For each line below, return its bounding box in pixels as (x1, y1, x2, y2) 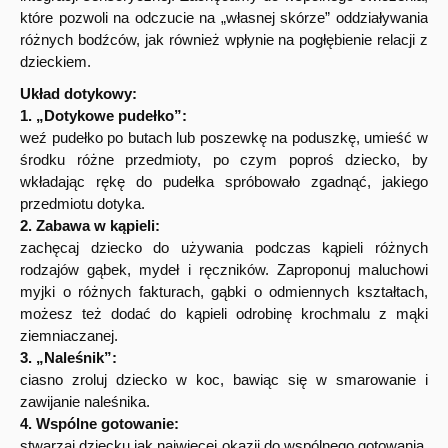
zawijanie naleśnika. (20, 393, 150, 411)
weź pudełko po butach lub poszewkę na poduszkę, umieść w (20, 129, 428, 147)
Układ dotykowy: (20, 85, 137, 103)
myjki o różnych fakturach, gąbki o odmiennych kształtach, (20, 283, 428, 301)
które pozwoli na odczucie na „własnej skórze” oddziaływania (20, 9, 428, 27)
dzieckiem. (20, 53, 91, 71)
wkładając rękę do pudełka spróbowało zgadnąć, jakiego (20, 173, 428, 191)
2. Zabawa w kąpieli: (20, 217, 160, 235)
